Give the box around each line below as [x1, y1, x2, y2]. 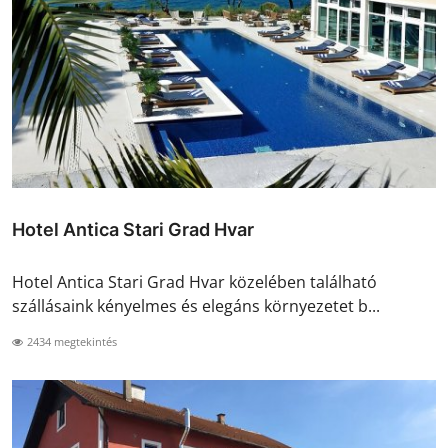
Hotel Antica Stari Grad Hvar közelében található [12, 270, 377, 293]
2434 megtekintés [24, 333, 117, 349]
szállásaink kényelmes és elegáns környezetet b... [12, 294, 380, 317]
